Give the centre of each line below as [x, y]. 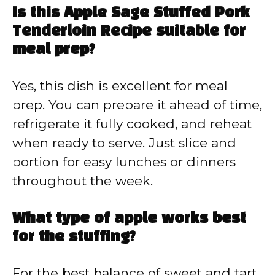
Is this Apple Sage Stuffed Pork [131, 14]
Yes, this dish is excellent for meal [120, 86]
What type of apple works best [129, 219]
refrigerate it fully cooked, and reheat [132, 124]
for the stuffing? [74, 237]
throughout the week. [83, 181]
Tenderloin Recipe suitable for [129, 32]
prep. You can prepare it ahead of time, [137, 105]
